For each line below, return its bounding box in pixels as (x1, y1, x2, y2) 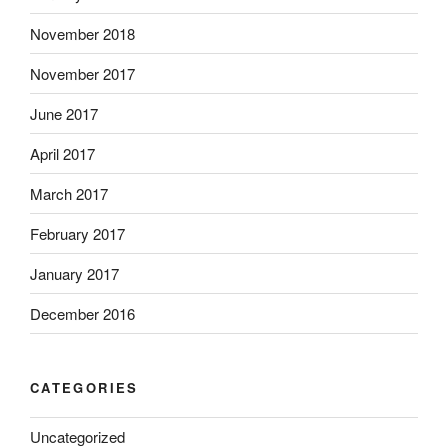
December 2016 (30, 302, 135, 324)
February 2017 (30, 222, 125, 244)
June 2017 (30, 102, 98, 124)
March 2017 (30, 182, 108, 204)
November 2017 (30, 62, 135, 84)
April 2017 (30, 142, 95, 164)
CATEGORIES (30, 378, 139, 398)
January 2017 (30, 262, 119, 284)
